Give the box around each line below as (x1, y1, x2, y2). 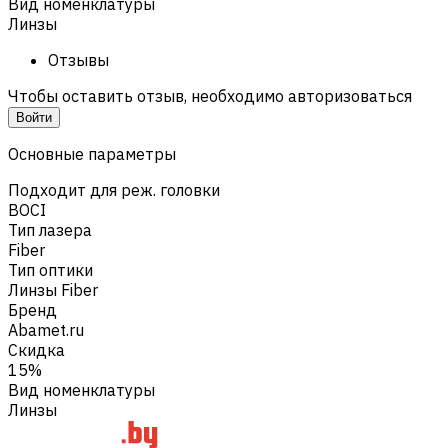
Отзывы (48, 49, 109, 70)
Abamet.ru (8, 319, 84, 340)
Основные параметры (8, 143, 176, 164)
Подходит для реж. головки (8, 179, 220, 200)
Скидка (8, 339, 65, 360)
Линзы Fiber (8, 279, 98, 300)
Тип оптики (8, 259, 93, 280)
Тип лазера (8, 219, 92, 240)
